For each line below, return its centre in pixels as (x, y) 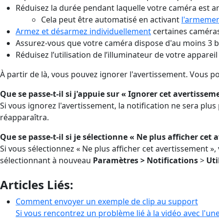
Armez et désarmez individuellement (83, 31)
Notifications (172, 160)
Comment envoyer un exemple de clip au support (107, 201)
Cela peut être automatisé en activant (111, 19)
